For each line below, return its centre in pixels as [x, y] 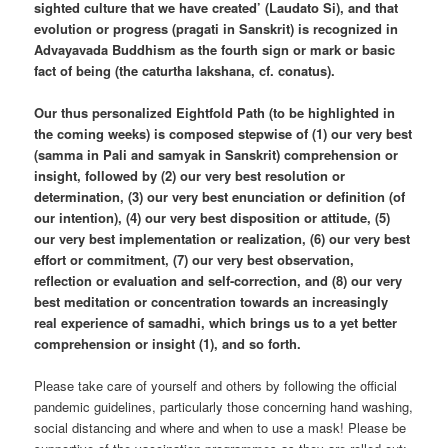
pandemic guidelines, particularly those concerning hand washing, [224, 407]
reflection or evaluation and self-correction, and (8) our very [218, 281]
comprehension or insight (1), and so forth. [168, 344]
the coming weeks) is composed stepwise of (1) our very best [223, 134]
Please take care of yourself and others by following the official [216, 386]
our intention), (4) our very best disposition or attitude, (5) [212, 218]
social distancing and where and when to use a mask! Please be [220, 428]
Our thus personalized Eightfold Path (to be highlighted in [215, 113]
